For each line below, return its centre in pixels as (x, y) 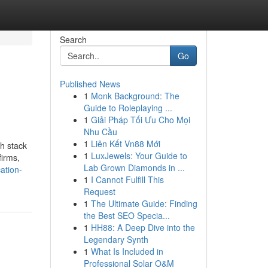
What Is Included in (127, 251)
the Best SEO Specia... (127, 215)
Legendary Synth (116, 239)
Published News (90, 84)
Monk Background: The (135, 96)
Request (99, 191)
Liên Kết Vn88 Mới (125, 144)
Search (73, 39)
